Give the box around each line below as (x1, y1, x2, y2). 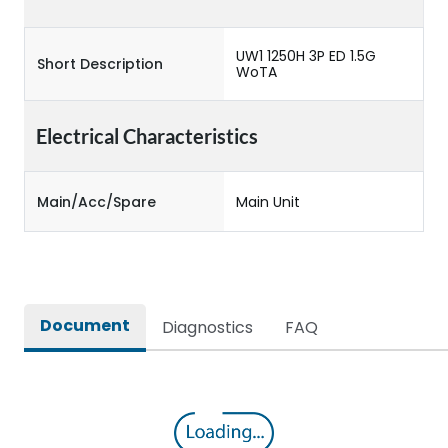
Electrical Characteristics (36, 124, 258, 148)
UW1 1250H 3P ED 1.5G (236, 46, 376, 66)
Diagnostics (162, 316, 253, 339)
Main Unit (236, 191, 300, 212)
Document (40, 314, 130, 337)
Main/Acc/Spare (37, 191, 156, 212)
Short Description (37, 54, 163, 74)
